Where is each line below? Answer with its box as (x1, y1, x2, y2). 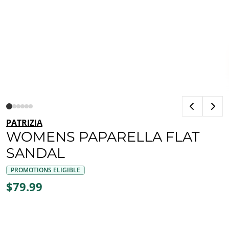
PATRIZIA (6, 117, 42, 128)
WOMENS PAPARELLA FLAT (6, 128, 200, 145)
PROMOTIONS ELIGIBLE (11, 166, 80, 174)
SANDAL (6, 145, 65, 162)
